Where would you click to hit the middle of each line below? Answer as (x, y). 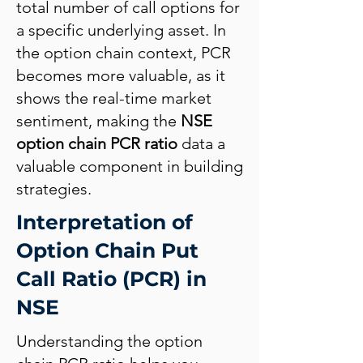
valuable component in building (130, 166)
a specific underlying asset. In (121, 30)
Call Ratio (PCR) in (111, 279)
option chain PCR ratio (97, 143)
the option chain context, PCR (124, 53)
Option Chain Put (107, 250)
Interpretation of (105, 222)
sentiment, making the (98, 121)
